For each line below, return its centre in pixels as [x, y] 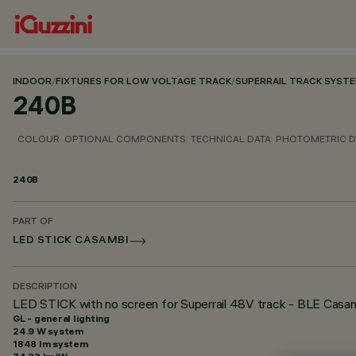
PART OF [33, 222]
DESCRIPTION [45, 287]
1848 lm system [50, 344]
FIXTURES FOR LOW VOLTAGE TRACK [143, 82]
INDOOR [32, 82]
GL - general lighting [61, 318]
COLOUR [39, 139]
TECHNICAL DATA [231, 139]
